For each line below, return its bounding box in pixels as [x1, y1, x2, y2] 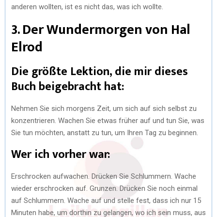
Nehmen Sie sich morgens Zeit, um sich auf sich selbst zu [11, 104, 197, 113]
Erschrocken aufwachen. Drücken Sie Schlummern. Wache [11, 171, 196, 181]
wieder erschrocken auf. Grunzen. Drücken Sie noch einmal [11, 184, 198, 193]
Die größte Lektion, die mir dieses [11, 62, 188, 81]
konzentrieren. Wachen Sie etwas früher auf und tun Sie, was [11, 116, 204, 125]
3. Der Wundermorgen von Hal [11, 18, 190, 41]
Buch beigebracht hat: [11, 77, 124, 96]
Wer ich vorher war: [11, 144, 110, 164]
